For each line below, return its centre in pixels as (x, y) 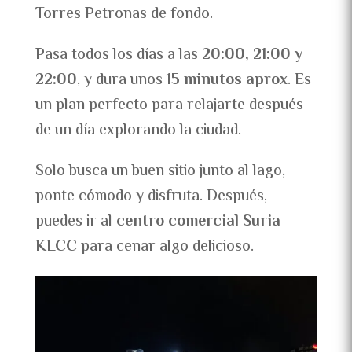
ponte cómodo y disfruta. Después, (151, 197)
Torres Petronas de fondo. (124, 15)
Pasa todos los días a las (118, 56)
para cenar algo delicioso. (167, 247)
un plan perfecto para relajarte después (169, 106)
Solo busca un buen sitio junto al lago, (160, 172)
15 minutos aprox (227, 81)
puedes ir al (75, 222)
